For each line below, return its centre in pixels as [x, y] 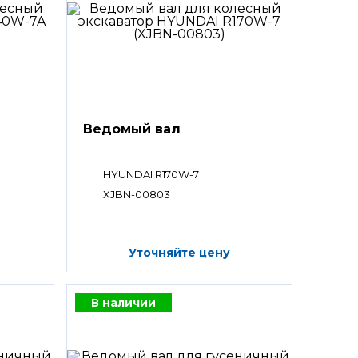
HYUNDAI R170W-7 [151, 174]
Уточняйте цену [179, 253]
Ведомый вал [131, 129]
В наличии [123, 302]
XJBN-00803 [136, 194]
